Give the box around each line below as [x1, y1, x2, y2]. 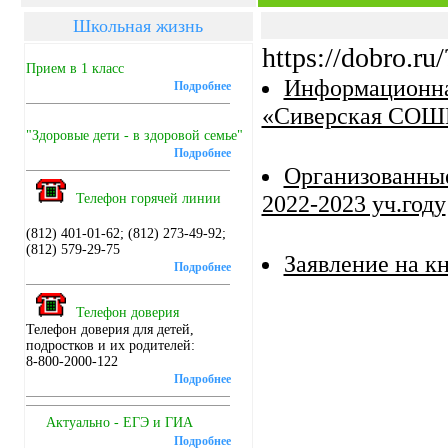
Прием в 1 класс [25, 61, 124, 76]
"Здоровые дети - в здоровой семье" [25, 128, 243, 143]
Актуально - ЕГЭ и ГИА [45, 415, 193, 430]
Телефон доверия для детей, [25, 322, 194, 337]
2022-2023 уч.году [261, 190, 446, 217]
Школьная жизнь [73, 16, 203, 36]
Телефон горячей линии [75, 191, 221, 206]
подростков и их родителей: [25, 338, 195, 353]
